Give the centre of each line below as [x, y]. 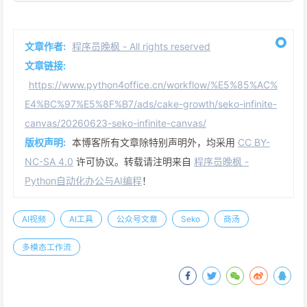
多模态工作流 [47, 247]
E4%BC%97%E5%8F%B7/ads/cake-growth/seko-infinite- [151, 104]
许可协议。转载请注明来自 [134, 162]
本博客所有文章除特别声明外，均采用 [155, 143]
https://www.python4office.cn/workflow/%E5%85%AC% [153, 85]
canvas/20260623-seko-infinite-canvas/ [115, 123]
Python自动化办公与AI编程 [83, 181]
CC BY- [254, 143]
